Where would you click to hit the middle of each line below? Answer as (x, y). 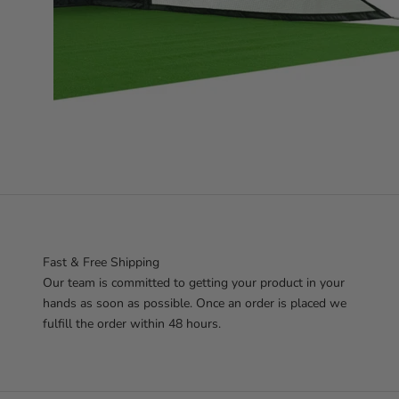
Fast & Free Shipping (101, 262)
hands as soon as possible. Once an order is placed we (195, 303)
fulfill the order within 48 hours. (132, 323)
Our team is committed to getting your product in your (194, 282)
